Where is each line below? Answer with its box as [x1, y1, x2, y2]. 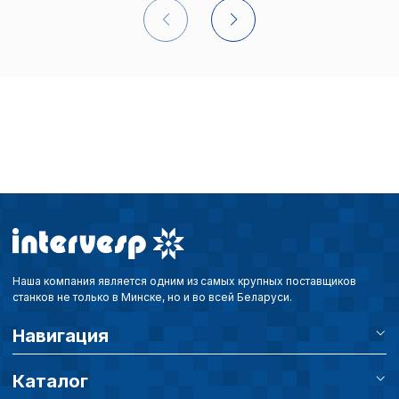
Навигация [12, 325, 109, 347]
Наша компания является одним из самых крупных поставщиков [12, 274, 356, 289]
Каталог [12, 370, 88, 393]
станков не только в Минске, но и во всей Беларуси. [12, 290, 292, 305]
